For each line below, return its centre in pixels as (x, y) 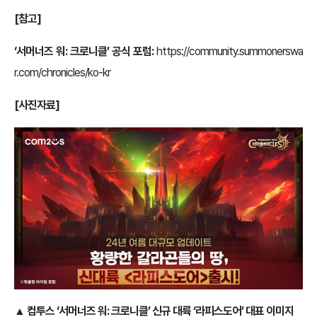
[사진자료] (37, 105)
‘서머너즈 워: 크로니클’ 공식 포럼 (83, 51)
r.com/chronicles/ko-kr (62, 73)
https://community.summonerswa (230, 51)
